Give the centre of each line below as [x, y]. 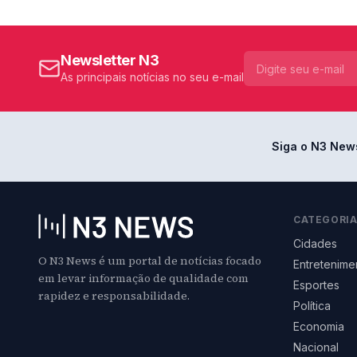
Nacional [316, 347]
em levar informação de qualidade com [143, 279]
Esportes [316, 285]
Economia [319, 327]
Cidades [315, 244]
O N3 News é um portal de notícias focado [150, 261]
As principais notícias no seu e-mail [152, 77]
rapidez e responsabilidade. [114, 296]
